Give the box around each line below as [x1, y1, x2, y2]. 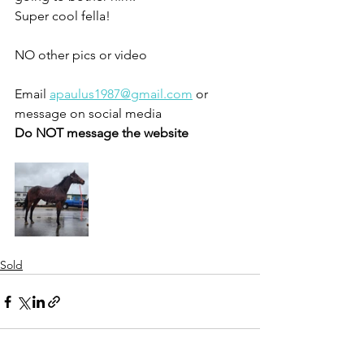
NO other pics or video [15, 47, 150, 63]
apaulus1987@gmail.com [50, 86, 193, 102]
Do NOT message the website [15, 125, 192, 141]
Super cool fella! [15, 8, 110, 24]
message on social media [15, 106, 165, 121]
